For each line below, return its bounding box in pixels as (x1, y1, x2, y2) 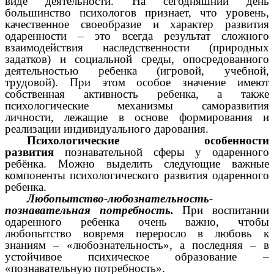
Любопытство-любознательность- (27, 191, 213, 205)
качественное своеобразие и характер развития (5, 17, 269, 31)
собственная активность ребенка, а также (5, 87, 269, 100)
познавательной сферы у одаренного (54, 145, 269, 158)
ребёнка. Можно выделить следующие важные (5, 157, 269, 170)
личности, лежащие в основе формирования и (5, 110, 269, 124)
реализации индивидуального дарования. (5, 122, 209, 135)
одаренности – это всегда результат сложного (5, 29, 269, 42)
